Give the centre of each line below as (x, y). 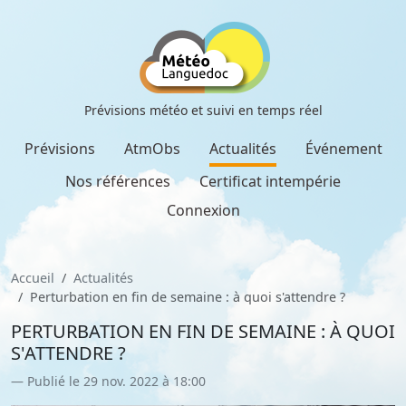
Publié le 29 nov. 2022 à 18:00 (116, 381)
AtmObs (152, 149)
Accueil (33, 278)
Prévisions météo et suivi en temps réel (203, 110)
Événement (343, 149)
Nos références (118, 181)
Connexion (203, 210)
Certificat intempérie (270, 181)
